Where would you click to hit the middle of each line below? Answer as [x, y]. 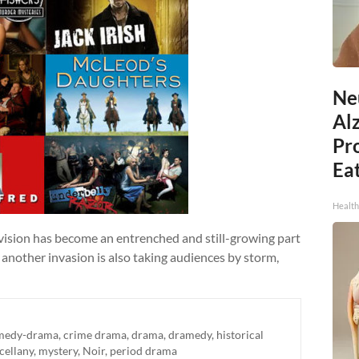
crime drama [95, 335]
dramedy [190, 335]
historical [240, 335]
